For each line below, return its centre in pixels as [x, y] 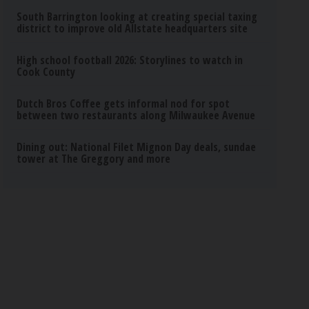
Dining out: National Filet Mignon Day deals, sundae [137, 147]
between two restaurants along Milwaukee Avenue [136, 115]
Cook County [46, 72]
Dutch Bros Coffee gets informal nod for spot [123, 103]
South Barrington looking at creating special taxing [137, 17]
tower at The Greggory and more [94, 159]
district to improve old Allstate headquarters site [132, 28]
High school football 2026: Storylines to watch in [130, 60]
